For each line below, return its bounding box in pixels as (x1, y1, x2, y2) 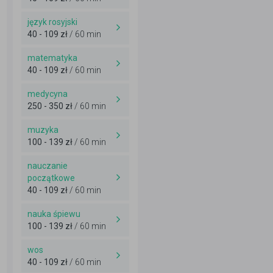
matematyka (27, 53, 77, 63)
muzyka (27, 125, 58, 135)
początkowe (27, 173, 75, 183)
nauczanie (27, 161, 68, 171)
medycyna (27, 89, 68, 99)
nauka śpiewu (27, 209, 80, 219)
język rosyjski (27, 17, 77, 27)
